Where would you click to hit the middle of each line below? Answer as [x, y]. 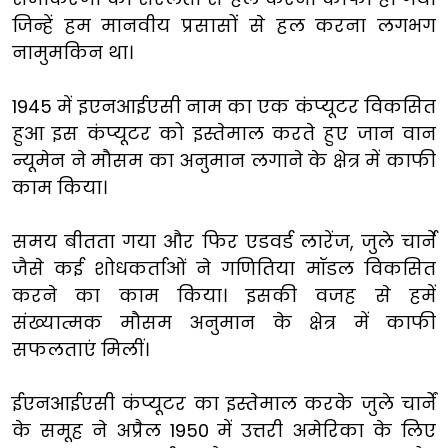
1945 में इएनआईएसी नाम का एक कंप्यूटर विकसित [224, 106]
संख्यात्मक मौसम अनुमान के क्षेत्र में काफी [224, 322]
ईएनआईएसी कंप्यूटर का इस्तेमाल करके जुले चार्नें [224, 403]
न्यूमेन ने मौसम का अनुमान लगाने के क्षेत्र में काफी [224, 160]
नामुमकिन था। [72, 52]
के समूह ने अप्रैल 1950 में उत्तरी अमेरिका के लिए [224, 430]
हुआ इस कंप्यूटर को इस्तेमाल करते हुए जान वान [224, 133]
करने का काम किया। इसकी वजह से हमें [224, 295]
